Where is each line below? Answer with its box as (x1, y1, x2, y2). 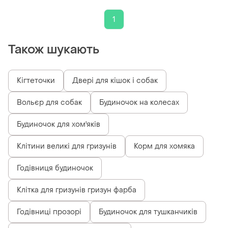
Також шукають (8, 42, 99, 58)
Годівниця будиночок (17, 163, 93, 174)
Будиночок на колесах (99, 98, 179, 108)
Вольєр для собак (17, 98, 82, 108)
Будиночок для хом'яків (17, 120, 100, 130)
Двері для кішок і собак (72, 76, 158, 86)
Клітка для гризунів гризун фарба (17, 185, 136, 195)
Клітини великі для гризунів (17, 141, 117, 152)
